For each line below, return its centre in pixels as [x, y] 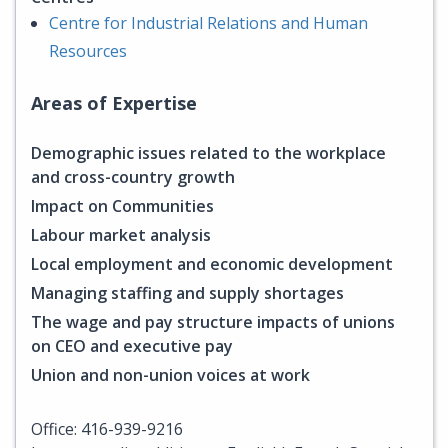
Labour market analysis [121, 234]
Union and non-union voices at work [170, 374]
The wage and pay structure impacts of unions [213, 321]
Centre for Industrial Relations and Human [208, 22]
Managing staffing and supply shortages [187, 292]
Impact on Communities [122, 205]
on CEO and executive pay [132, 345]
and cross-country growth [133, 176]
